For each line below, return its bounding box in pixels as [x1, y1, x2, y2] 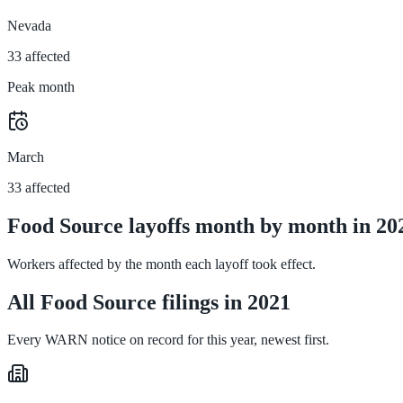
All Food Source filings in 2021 [7, 290, 291, 314]
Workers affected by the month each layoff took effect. [7, 255, 316, 272]
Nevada [7, 17, 51, 33]
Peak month [7, 78, 75, 94]
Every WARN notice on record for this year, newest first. [7, 332, 329, 348]
